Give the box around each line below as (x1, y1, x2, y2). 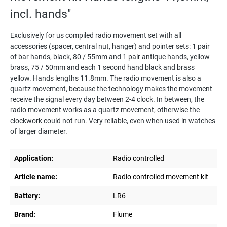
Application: (14, 154, 53, 163)
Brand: (14, 210, 35, 219)
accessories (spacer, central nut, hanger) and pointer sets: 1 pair (10, 42, 210, 51)
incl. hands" (10, 7, 71, 21)
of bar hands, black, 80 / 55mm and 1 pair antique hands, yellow (10, 53, 210, 61)
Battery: (14, 192, 40, 200)
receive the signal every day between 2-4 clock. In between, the (10, 95, 204, 104)
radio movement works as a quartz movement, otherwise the (10, 106, 200, 115)
